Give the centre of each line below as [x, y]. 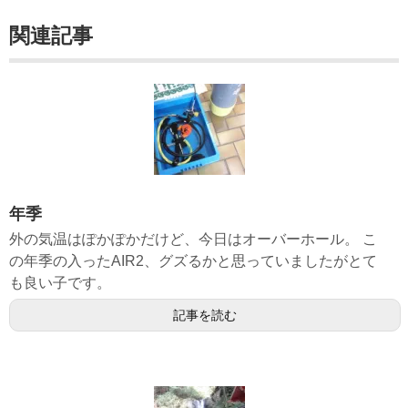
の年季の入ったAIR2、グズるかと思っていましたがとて [193, 261]
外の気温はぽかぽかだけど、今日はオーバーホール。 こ [193, 240]
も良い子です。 [60, 283]
